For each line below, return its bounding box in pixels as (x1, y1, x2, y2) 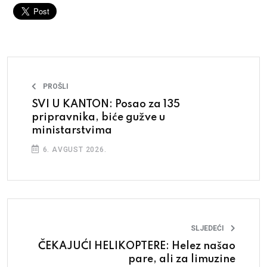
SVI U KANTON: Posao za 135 (32, 98, 180, 110)
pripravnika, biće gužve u (32, 111, 165, 123)
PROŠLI (43, 82, 69, 91)
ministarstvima (32, 125, 112, 136)
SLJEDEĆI (191, 223, 224, 232)
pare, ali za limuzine (128, 253, 235, 265)
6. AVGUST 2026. (40, 145, 107, 154)
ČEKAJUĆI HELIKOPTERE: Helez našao (38, 240, 235, 252)
